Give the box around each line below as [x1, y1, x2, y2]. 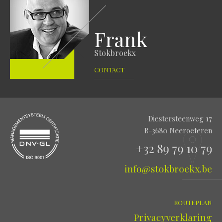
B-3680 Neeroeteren [144, 125, 212, 135]
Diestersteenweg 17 [148, 113, 212, 123]
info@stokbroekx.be [124, 162, 212, 175]
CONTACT [94, 65, 124, 74]
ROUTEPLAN [174, 198, 212, 207]
